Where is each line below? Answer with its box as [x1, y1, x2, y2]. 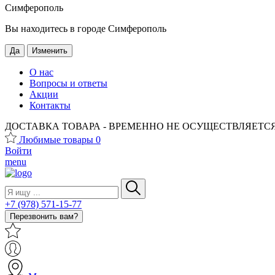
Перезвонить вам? [10, 212, 78, 221]
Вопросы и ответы [29, 78, 107, 88]
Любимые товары [19, 134, 96, 145]
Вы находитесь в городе [5, 23, 108, 34]
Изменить [32, 46, 68, 55]
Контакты [29, 100, 71, 110]
